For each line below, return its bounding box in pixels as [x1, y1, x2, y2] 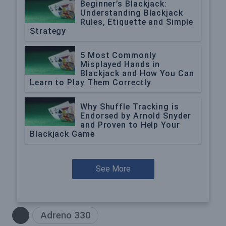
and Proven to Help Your [80, 120, 180, 130]
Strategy [30, 26, 67, 36]
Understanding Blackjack [80, 8, 183, 18]
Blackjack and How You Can [80, 69, 194, 79]
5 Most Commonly [80, 50, 156, 61]
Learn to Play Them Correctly [30, 78, 152, 88]
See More [95, 164, 131, 174]
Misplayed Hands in [80, 60, 160, 70]
